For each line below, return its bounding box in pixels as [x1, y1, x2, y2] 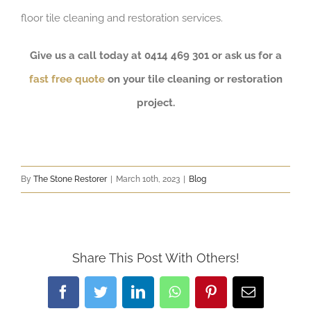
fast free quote [28, 72, 105, 85]
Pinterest [217, 283, 267, 299]
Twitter [106, 283, 148, 299]
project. [136, 96, 175, 109]
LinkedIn [144, 283, 196, 299]
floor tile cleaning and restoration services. [21, 11, 223, 24]
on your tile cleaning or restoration [104, 72, 283, 85]
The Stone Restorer [33, 174, 107, 184]
